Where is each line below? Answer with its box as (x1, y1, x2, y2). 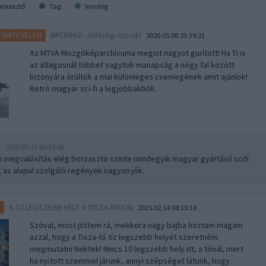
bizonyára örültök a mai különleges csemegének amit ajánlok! (29, 71, 248, 82)
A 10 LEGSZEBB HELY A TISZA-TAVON (9, 202, 134, 213)
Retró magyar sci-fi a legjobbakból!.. (29, 83, 158, 94)
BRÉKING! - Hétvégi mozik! (50, 30, 142, 40)
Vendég (83, 2, 109, 11)
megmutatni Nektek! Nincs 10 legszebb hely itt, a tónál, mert (29, 243, 243, 254)
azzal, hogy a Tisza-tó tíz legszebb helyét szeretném (29, 232, 218, 242)
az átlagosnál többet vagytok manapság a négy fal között (29, 59, 235, 70)
